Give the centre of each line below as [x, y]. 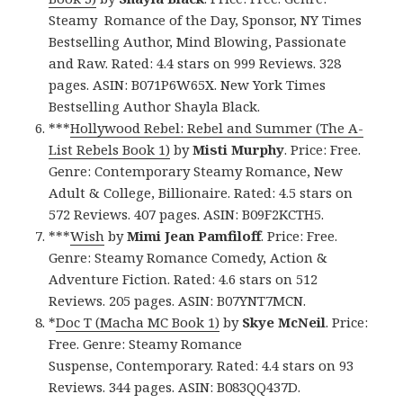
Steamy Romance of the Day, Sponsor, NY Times [206, 19]
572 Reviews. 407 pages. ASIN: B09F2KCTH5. [187, 214]
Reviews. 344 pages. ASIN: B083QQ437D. [175, 386]
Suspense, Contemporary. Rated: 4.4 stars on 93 [201, 365]
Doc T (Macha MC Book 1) [138, 322]
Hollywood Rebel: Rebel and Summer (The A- [217, 127]
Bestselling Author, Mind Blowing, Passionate [198, 41]
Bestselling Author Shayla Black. [155, 106]
